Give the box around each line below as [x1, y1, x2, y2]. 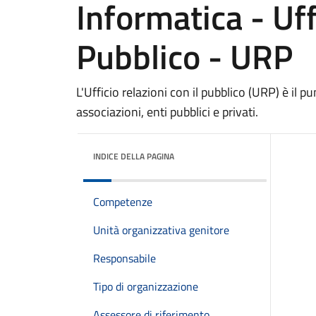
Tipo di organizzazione [93, 278, 198, 295]
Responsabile [93, 250, 156, 267]
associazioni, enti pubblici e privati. [76, 102, 258, 121]
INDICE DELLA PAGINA [93, 150, 174, 163]
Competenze [93, 193, 152, 210]
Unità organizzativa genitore [93, 221, 229, 238]
